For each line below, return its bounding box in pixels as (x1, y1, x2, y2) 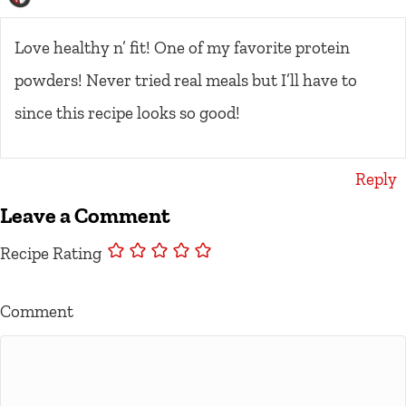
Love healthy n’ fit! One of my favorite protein (14, 37, 350, 59)
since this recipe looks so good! (14, 102, 240, 124)
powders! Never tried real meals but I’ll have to (14, 70, 357, 92)
